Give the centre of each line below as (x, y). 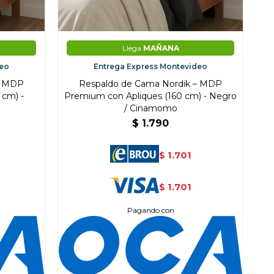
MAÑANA (161, 48)
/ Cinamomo (150, 109)
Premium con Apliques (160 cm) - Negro (151, 96)
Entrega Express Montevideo (151, 67)
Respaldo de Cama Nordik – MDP (151, 84)
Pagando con (150, 210)
